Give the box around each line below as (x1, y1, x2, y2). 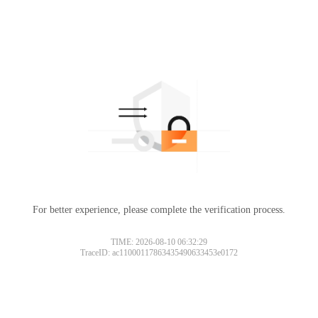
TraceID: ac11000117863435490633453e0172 (80, 247, 238, 258)
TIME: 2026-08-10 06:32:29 (111, 236, 207, 247)
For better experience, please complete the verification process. (33, 204, 285, 215)
